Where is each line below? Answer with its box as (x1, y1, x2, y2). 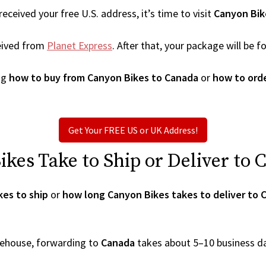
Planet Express (47, 39, 112, 52)
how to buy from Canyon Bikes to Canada (9, 71, 198, 84)
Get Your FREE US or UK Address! (68, 124, 198, 136)
